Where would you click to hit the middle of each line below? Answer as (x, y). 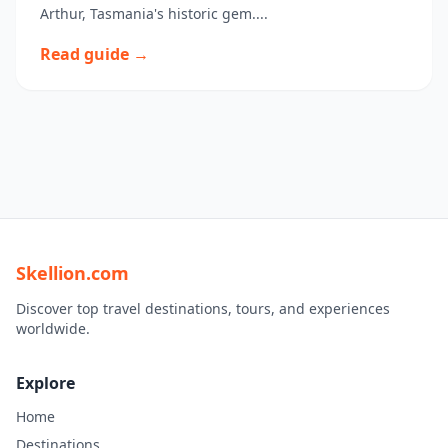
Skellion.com (72, 273)
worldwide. (53, 328)
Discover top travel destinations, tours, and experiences (203, 308)
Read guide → (94, 54)
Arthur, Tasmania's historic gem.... (154, 13)
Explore (45, 383)
